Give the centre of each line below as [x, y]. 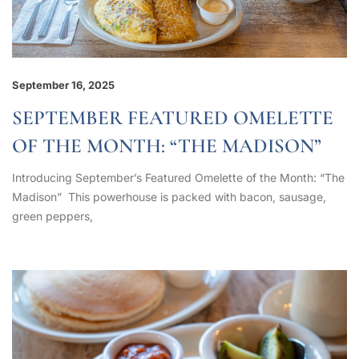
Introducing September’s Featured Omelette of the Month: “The [178, 177]
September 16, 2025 [63, 85]
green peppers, [52, 216]
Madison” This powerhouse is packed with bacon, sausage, [169, 197]
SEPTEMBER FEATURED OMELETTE [173, 118]
